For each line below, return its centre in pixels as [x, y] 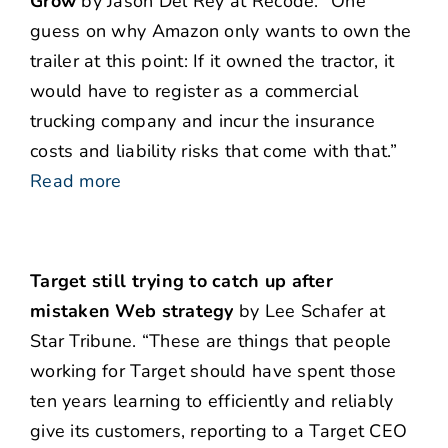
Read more [76, 181]
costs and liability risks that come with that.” [214, 151]
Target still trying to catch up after [181, 281]
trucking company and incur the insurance [202, 121]
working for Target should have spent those [213, 371]
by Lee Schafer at [309, 311]
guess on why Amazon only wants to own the [221, 31]
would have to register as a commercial [194, 91]
